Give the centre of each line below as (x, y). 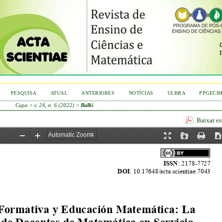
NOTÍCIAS (141, 93)
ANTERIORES (98, 93)
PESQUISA (24, 93)
